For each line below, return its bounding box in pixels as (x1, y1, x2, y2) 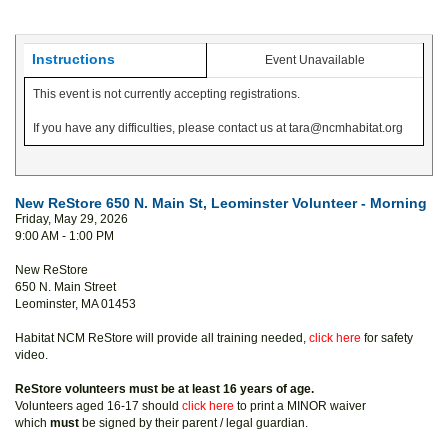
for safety (361, 331, 413, 345)
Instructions (32, 51, 115, 67)
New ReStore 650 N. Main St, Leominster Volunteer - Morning (15, 195, 427, 211)
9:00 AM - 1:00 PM (15, 229, 114, 243)
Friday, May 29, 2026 (15, 212, 128, 226)
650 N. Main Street (15, 280, 116, 294)
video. (15, 348, 48, 362)
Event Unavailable (265, 53, 365, 67)
